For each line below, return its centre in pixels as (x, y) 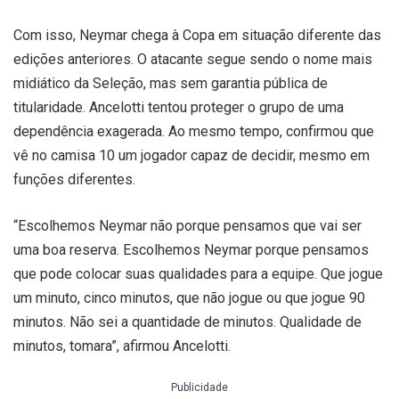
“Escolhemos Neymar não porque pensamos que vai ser (187, 226)
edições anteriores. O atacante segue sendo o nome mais (193, 60)
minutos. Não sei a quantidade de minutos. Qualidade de (187, 322)
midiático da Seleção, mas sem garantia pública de (171, 84)
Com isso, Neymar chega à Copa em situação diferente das (197, 36)
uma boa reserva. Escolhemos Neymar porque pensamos (191, 250)
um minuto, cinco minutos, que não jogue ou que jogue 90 (189, 298)
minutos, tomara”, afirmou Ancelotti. (122, 346)
